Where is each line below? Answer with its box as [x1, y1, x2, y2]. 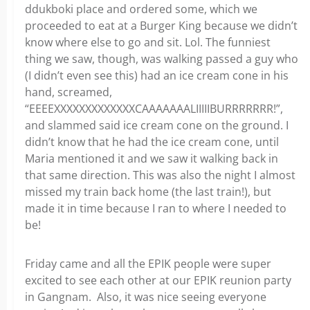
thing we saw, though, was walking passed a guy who [25, 51, 298, 66]
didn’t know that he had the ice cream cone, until [25, 134, 279, 149]
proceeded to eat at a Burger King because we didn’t [25, 18, 298, 33]
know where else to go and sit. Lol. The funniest [25, 35, 271, 50]
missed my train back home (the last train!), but [25, 184, 271, 199]
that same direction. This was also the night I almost [25, 167, 295, 183]
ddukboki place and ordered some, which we [25, 1, 257, 17]
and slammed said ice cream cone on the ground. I [25, 118, 289, 133]
